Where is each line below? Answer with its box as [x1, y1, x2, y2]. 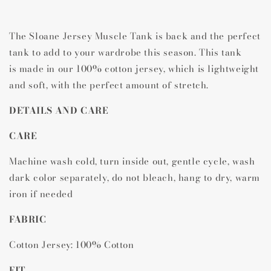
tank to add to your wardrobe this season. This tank [9, 45, 242, 59]
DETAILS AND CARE [9, 103, 109, 117]
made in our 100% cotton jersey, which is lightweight [19, 62, 260, 76]
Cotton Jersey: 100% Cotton [9, 238, 134, 252]
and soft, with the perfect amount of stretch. [9, 78, 209, 92]
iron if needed [9, 187, 73, 201]
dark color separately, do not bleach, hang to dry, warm [9, 171, 261, 184]
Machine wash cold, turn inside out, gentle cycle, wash [9, 154, 255, 168]
